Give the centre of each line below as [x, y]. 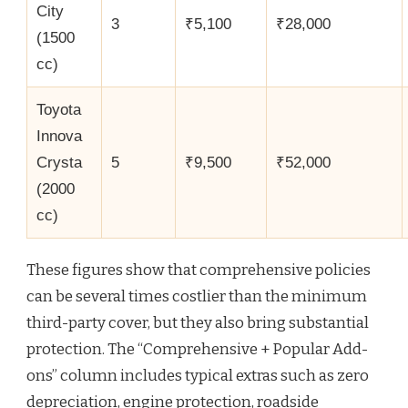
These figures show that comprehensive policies [199, 270]
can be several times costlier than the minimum [197, 297]
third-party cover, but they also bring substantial [198, 323]
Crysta [59, 163]
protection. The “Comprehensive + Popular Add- [197, 350]
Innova [59, 137]
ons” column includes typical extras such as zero [198, 376]
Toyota [59, 110]
